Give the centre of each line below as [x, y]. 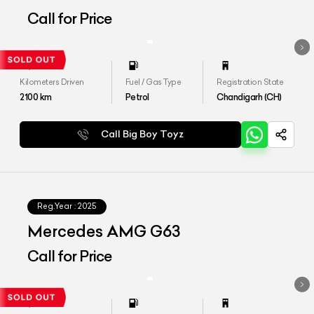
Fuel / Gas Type [153, 82]
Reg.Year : [57, 206]
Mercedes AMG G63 [104, 232]
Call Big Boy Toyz [143, 135]
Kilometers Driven [52, 82]
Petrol [137, 96]
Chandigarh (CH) [249, 96]
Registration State [250, 82]
